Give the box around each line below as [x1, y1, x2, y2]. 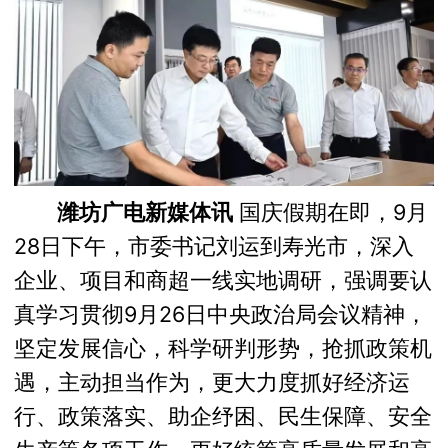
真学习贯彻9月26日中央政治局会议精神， [14, 301, 428, 328]
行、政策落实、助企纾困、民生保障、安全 [14, 403, 433, 430]
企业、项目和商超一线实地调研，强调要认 [14, 267, 433, 294]
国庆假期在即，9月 [233, 199, 429, 226]
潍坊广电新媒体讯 [57, 199, 234, 226]
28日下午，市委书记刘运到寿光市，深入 [14, 233, 415, 260]
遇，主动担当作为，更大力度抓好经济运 [14, 369, 411, 396]
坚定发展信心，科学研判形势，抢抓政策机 [14, 335, 433, 362]
